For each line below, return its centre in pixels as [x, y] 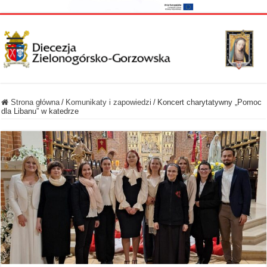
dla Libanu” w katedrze [40, 111]
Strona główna [34, 102]
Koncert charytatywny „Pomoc [210, 102]
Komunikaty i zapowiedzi [109, 102]
